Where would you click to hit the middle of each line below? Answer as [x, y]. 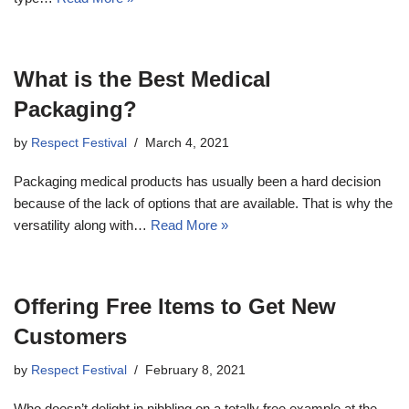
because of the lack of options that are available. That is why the [203, 203]
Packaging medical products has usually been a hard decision [197, 181]
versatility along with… [82, 225]
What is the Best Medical [142, 79]
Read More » [189, 225]
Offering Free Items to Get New [175, 306]
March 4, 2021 [187, 142]
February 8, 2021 [195, 370]
